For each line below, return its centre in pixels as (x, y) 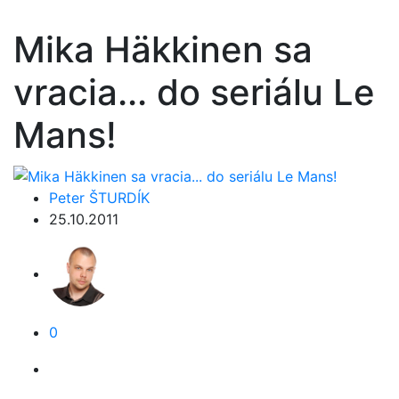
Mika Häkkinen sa (163, 49)
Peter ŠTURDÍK (99, 197)
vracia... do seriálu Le (194, 92)
